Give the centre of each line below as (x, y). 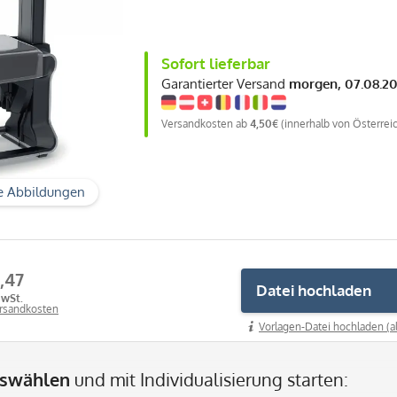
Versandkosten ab (206, 123)
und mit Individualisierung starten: (209, 379)
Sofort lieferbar (216, 63)
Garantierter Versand (225, 83)
